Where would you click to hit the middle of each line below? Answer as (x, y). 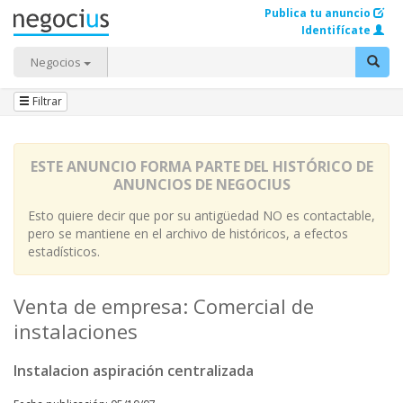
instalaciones (76, 331)
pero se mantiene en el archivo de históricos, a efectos (188, 233)
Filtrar (46, 101)
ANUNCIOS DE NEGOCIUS (201, 184)
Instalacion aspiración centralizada (134, 371)
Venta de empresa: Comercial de (164, 306)
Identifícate (336, 30)
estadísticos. (64, 251)
